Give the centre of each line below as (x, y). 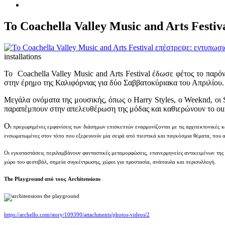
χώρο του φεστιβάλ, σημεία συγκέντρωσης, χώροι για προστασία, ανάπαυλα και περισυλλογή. (110, 162)
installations (23, 56)
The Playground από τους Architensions (52, 179)
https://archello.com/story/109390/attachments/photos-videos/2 (77, 214)
